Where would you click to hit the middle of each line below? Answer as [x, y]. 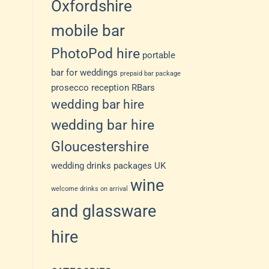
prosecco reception [90, 88]
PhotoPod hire [95, 54]
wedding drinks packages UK [108, 166]
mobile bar [88, 31]
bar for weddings [84, 73]
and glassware [103, 212]
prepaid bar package [150, 74]
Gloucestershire [100, 147]
